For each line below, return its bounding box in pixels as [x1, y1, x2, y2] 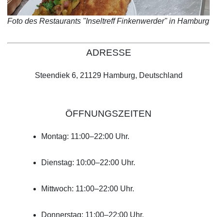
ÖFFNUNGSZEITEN [65, 108, 152, 119]
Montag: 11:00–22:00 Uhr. [41, 132, 129, 141]
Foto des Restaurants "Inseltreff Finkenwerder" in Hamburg [7, 17, 209, 26]
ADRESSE [86, 47, 131, 58]
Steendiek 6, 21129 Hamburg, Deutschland [34, 71, 183, 80]
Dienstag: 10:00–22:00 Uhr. [41, 158, 135, 167]
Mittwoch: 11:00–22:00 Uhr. [41, 185, 134, 193]
